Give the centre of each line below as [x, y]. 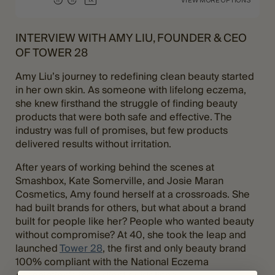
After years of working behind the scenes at [115, 167]
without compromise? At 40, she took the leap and [131, 234]
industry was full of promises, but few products [122, 130]
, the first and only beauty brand [174, 248]
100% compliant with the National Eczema [112, 261]
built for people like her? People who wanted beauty [135, 221]
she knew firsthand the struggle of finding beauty [126, 103]
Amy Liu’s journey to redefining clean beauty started [135, 76]
